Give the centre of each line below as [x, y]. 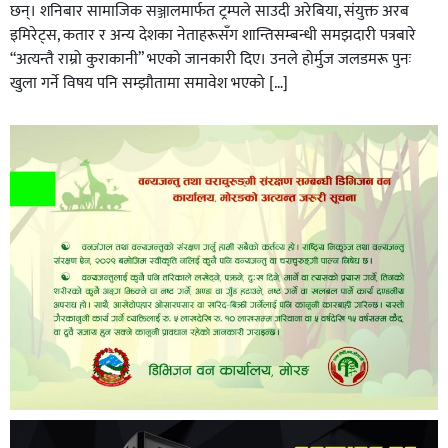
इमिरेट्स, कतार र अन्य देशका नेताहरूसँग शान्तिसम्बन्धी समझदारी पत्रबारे [213, 36]
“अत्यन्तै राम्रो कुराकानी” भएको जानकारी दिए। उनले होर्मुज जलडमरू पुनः [210, 60]
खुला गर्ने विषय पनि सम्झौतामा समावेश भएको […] [149, 84]
